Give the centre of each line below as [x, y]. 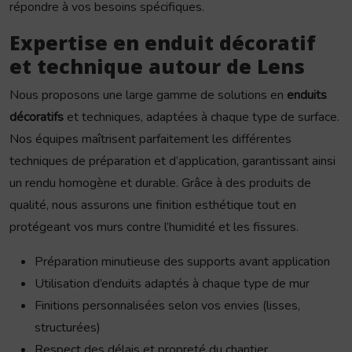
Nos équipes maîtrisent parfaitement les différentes [150, 139]
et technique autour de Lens [157, 66]
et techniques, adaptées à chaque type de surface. [202, 117]
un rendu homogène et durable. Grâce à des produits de [160, 183]
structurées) [68, 328]
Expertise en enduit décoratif [163, 43]
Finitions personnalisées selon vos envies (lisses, [167, 306]
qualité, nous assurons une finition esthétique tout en [153, 205]
